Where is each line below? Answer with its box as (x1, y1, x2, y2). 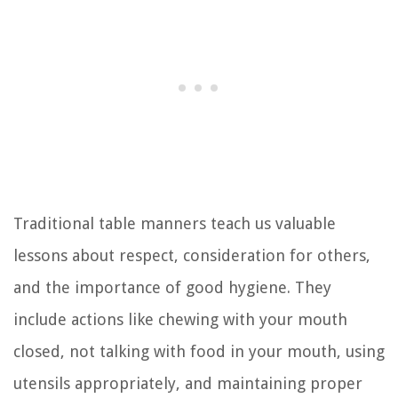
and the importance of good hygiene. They (13, 277, 331, 297)
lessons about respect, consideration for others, (13, 245, 370, 265)
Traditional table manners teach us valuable (13, 213, 336, 233)
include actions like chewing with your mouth (13, 309, 347, 329)
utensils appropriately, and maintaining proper (13, 373, 362, 393)
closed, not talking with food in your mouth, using (13, 341, 385, 361)
